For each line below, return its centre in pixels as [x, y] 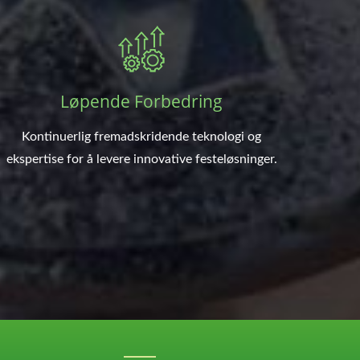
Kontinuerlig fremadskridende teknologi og [141, 136]
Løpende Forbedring [141, 101]
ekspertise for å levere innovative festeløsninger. [141, 159]
